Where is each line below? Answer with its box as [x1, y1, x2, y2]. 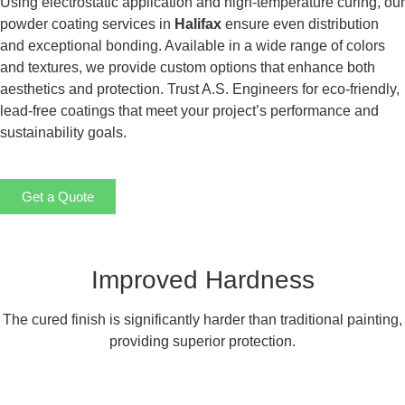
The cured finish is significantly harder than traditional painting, [3, 311, 402, 327]
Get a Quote [22, 188, 94, 204]
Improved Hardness [90, 265, 315, 294]
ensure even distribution [221, 16, 379, 33]
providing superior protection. [109, 333, 296, 349]
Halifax [174, 16, 221, 33]
